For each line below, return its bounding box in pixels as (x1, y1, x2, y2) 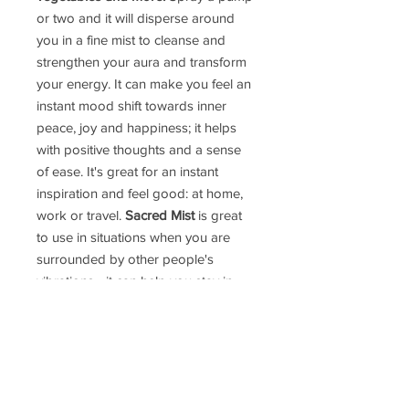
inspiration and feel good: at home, (37, 185, 243, 202)
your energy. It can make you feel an (37, 76, 251, 92)
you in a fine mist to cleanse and (37, 32, 225, 48)
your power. (37, 295, 108, 311)
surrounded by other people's (37, 251, 214, 267)
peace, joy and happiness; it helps (37, 120, 236, 136)
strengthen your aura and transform (37, 54, 246, 70)
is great (194, 207, 242, 224)
